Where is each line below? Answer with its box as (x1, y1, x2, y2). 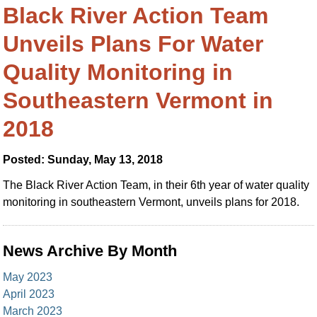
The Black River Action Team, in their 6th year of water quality (3, 179, 310, 191)
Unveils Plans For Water (3, 31, 264, 57)
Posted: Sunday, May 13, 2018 (3, 154, 163, 166)
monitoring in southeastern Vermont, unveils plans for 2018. (3, 196, 300, 208)
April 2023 (3, 288, 55, 300)
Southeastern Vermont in (3, 88, 274, 113)
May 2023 (3, 271, 53, 283)
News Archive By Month (3, 242, 178, 260)
